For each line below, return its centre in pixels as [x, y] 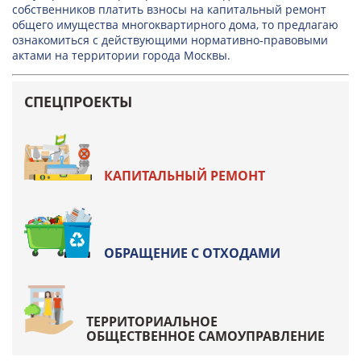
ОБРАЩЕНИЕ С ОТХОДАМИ [192, 253]
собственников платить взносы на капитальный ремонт [169, 9]
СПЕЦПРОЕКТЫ [78, 102]
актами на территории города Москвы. [121, 55]
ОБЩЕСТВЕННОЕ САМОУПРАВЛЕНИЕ [205, 336]
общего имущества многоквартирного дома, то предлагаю [175, 25]
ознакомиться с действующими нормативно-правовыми [170, 40]
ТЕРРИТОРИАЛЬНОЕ [152, 322]
